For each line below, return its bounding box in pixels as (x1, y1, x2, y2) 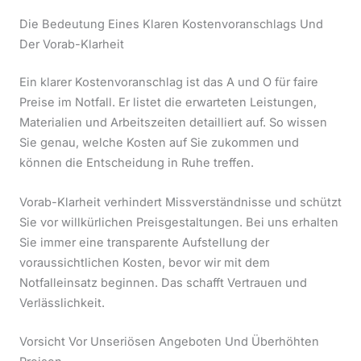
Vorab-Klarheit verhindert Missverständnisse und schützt (19, 194, 342, 210)
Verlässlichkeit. (19, 295, 105, 310)
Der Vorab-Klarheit (19, 37, 124, 52)
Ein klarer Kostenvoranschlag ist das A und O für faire (19, 75, 318, 90)
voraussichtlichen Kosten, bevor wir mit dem (19, 255, 270, 270)
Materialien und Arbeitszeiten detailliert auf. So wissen (19, 115, 327, 131)
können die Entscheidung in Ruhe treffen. (19, 156, 254, 171)
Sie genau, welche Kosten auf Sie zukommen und (19, 135, 299, 151)
